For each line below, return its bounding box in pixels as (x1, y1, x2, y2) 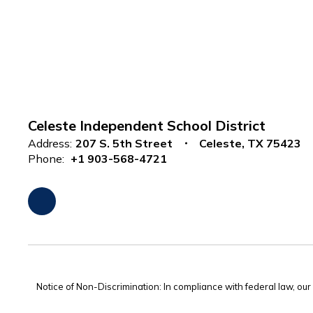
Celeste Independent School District (28, 117, 265, 134)
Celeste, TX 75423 (199, 136, 301, 150)
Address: (28, 136, 72, 150)
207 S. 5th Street (75, 136, 173, 150)
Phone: (28, 152, 64, 166)
